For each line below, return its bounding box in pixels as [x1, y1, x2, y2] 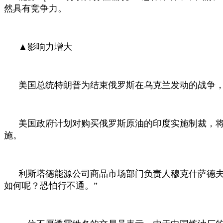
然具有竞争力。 [4, 3, 67, 13]
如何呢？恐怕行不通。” [4, 180, 98, 191]
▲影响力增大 [18, 41, 73, 52]
